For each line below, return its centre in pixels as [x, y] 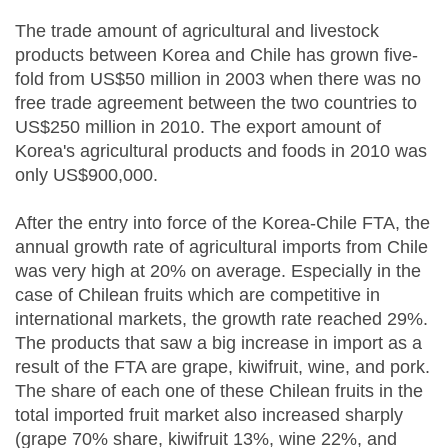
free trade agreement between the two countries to [216, 103]
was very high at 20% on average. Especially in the [218, 271]
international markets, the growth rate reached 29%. [221, 319]
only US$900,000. [86, 175]
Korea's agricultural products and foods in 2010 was [221, 151]
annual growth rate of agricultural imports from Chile [221, 247]
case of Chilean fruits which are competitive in [197, 295]
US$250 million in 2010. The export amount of [198, 127]
